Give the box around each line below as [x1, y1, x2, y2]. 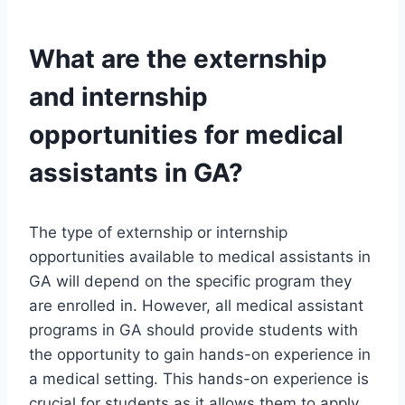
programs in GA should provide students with [29, 321, 358, 340]
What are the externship [29, 43, 327, 75]
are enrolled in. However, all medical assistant [29, 297, 363, 316]
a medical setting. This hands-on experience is [29, 370, 369, 389]
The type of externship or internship [29, 223, 287, 242]
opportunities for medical [29, 119, 344, 151]
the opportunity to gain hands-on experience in [29, 345, 371, 364]
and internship [29, 81, 208, 113]
